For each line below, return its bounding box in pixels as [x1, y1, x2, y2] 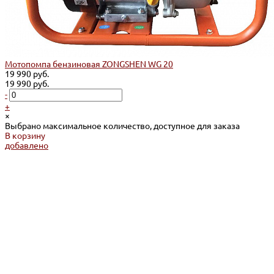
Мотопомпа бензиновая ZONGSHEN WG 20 [5, 59, 173, 69]
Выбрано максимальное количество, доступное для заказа [5, 120, 240, 131]
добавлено [5, 140, 48, 150]
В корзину [5, 130, 45, 141]
